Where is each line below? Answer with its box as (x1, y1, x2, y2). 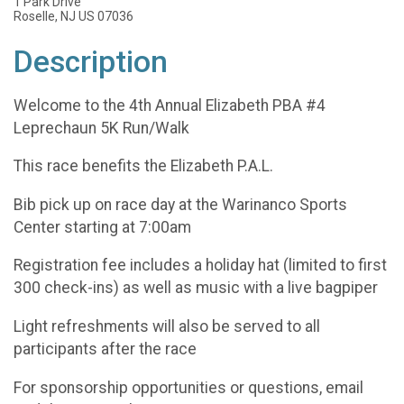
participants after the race (14, 339, 197, 358)
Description (14, 44, 168, 79)
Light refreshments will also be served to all (14, 317, 320, 335)
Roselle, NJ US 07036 (14, 9, 133, 23)
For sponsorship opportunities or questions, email (14, 378, 363, 397)
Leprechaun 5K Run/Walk (14, 118, 189, 137)
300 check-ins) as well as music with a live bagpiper (14, 279, 378, 298)
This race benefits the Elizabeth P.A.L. (14, 157, 273, 176)
